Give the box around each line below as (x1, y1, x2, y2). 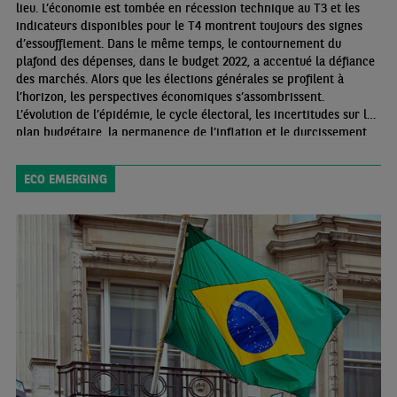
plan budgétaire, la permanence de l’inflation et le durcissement (15, 124, 367, 141)
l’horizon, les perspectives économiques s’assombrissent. (15, 89, 324, 105)
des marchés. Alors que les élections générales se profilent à (15, 71, 344, 88)
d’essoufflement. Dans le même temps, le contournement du (15, 35, 341, 52)
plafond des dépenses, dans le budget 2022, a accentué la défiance (15, 53, 375, 70)
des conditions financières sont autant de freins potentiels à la (15, 142, 355, 159)
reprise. (15, 160, 58, 176)
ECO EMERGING (23, 171, 107, 188)
